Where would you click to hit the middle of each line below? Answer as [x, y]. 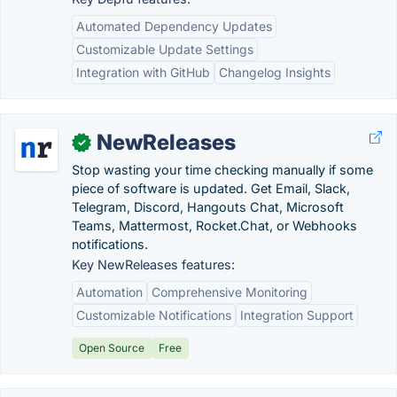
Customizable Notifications [154, 315]
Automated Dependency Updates [174, 26]
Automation [109, 292]
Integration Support [297, 315]
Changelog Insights [275, 72]
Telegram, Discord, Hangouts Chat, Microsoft [208, 207]
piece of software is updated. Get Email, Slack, [211, 188]
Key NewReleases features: [153, 265]
